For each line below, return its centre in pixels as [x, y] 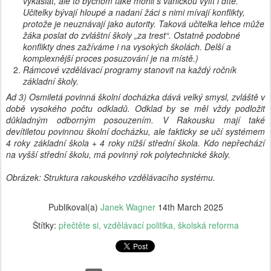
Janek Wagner [128, 207]
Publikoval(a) [74, 207]
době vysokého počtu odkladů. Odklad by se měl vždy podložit [135, 108]
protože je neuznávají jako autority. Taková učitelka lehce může [144, 24]
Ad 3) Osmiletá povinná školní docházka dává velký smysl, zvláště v [135, 97]
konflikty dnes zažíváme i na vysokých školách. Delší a [127, 47]
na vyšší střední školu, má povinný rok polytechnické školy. [118, 154]
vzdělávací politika [138, 225]
